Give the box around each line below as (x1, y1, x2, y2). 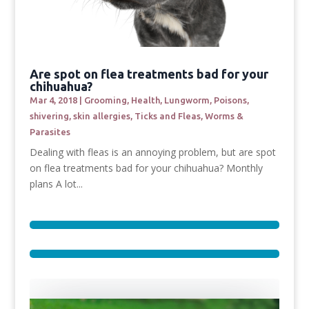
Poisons (213, 94, 247, 105)
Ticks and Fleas (134, 110, 201, 121)
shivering (29, 110, 69, 121)
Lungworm (163, 94, 210, 105)
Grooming (83, 94, 127, 105)
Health (130, 94, 160, 105)
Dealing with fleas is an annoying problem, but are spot (29, 145, 276, 159)
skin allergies (72, 110, 130, 121)
